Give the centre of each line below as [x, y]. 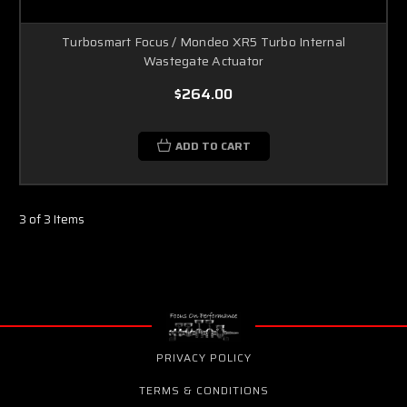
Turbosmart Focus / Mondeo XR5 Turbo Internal [203, 41]
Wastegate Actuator [203, 60]
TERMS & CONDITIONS [204, 390]
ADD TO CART [213, 145]
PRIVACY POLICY [204, 357]
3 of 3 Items [52, 219]
